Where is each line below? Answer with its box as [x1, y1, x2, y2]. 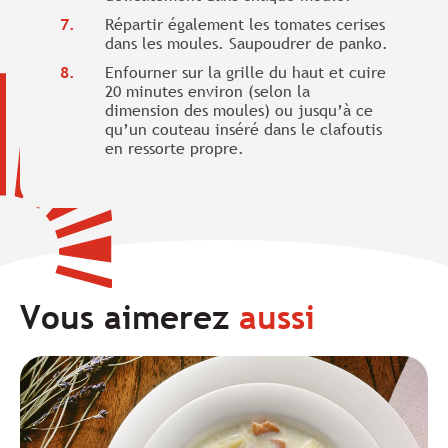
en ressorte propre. [105, 137, 244, 159]
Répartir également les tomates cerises [105, 13, 385, 35]
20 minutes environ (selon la [105, 80, 310, 102]
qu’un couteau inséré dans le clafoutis [105, 118, 382, 140]
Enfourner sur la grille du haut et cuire [105, 61, 386, 83]
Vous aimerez [20, 296, 239, 338]
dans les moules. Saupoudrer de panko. [105, 32, 388, 54]
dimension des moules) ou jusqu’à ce [105, 99, 373, 121]
